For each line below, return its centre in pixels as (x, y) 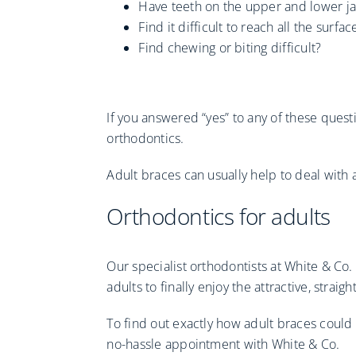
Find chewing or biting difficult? (230, 48)
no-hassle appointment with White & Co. (223, 344)
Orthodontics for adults (219, 217)
